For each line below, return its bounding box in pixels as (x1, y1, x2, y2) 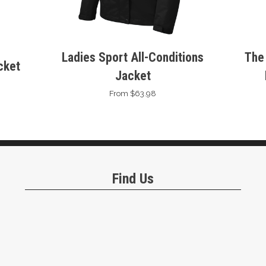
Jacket (115, 68, 151, 83)
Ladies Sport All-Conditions (62, 49, 204, 65)
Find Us (112, 170, 154, 187)
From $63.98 (109, 88, 157, 98)
